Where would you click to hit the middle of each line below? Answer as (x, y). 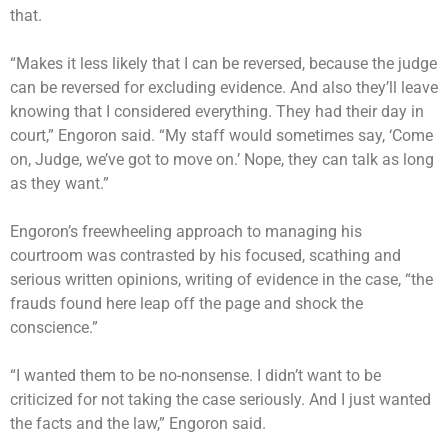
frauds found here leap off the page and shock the (186, 303)
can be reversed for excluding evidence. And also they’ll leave (224, 87)
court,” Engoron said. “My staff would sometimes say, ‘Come (221, 135)
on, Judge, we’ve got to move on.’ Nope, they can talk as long (222, 159)
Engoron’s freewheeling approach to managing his (186, 231)
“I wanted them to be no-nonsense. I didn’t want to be (195, 375)
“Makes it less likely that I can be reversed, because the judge (223, 63)
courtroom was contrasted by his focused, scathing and (205, 255)
